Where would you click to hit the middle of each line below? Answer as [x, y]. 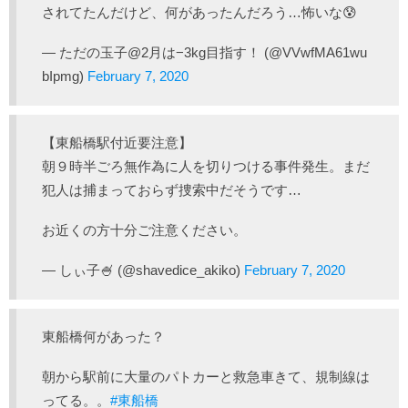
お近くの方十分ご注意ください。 [144, 230]
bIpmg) [65, 76]
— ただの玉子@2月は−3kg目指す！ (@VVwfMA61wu [204, 52]
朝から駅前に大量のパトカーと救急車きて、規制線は [206, 377]
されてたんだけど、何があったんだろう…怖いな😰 [199, 12]
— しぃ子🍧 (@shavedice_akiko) [143, 270]
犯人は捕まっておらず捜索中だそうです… [172, 190]
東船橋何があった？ [103, 337]
